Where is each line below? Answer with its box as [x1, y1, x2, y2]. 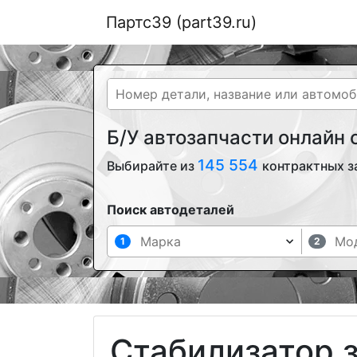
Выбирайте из [107, 158, 198, 174]
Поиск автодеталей [107, 202, 234, 218]
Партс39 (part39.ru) [106, 13, 257, 32]
